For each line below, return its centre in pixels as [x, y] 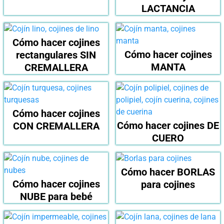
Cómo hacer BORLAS [168, 172]
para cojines [168, 185]
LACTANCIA [168, 9]
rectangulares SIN [56, 55]
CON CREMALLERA [56, 126]
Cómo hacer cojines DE [168, 126]
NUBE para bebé [56, 197]
